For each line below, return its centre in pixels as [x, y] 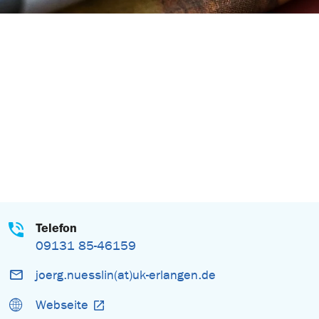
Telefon [56, 228]
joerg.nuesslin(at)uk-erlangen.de [125, 276]
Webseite [62, 305]
